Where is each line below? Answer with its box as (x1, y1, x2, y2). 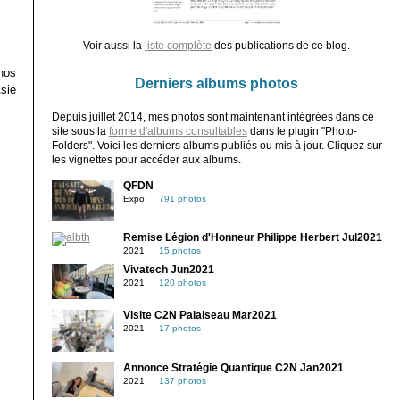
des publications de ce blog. (212, 39, 351, 51)
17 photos (158, 323, 201, 334)
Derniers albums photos (135, 74, 299, 91)
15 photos (158, 246, 201, 256)
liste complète (145, 39, 212, 51)
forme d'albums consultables (108, 125, 247, 137)
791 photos (158, 193, 206, 204)
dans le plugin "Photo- (246, 125, 357, 137)
